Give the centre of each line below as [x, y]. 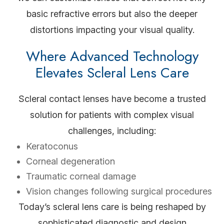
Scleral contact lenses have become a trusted [112, 99]
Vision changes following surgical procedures [119, 191]
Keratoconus [52, 146]
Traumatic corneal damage [81, 176]
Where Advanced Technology [112, 56]
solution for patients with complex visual [112, 115]
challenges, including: [112, 131]
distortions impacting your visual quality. [112, 30]
